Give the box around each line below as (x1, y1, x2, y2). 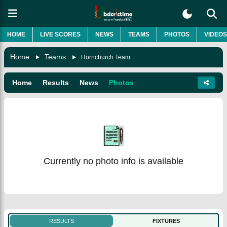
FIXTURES (152, 217, 180, 224)
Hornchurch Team (81, 53, 130, 61)
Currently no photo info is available (44, 156, 183, 166)
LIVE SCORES (40, 30, 81, 38)
